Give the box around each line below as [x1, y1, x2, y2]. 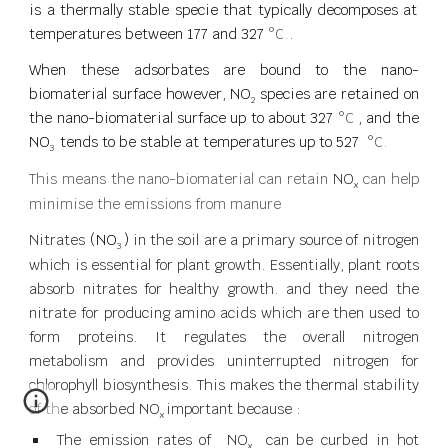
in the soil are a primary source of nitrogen [133, 230, 419, 250]
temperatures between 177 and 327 [29, 23, 269, 43]
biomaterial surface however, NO [29, 83, 252, 103]
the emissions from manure [93, 194, 282, 214]
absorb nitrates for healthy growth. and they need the [29, 279, 419, 299]
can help [362, 169, 419, 189]
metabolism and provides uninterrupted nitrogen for [29, 351, 419, 371]
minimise [29, 194, 94, 214]
